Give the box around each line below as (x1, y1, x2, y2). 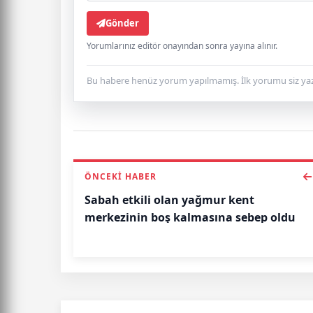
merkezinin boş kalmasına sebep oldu (85, 210, 296, 226)
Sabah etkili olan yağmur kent (85, 192, 254, 208)
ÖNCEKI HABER (85, 170, 156, 183)
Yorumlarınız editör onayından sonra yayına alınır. (87, 40, 277, 52)
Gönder (105, 17, 139, 30)
